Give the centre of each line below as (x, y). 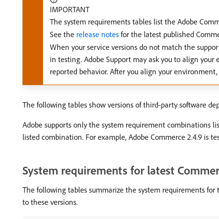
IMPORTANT (70, 9)
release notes (98, 34)
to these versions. (50, 202)
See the (63, 34)
